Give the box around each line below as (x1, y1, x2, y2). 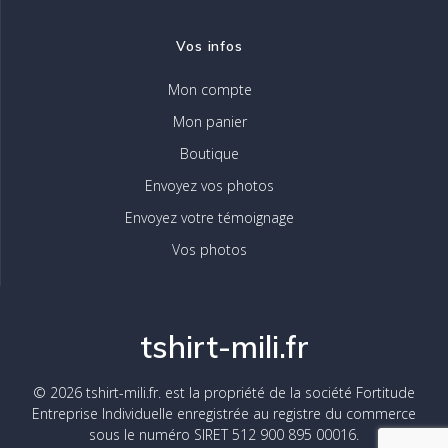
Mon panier (172, 112, 247, 131)
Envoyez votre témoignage (125, 208, 294, 227)
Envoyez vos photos (145, 176, 274, 195)
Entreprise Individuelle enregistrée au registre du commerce (32, 404, 416, 423)
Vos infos (176, 37, 243, 54)
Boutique (180, 144, 239, 163)
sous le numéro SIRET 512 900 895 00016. (89, 425, 359, 444)
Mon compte (167, 80, 252, 99)
